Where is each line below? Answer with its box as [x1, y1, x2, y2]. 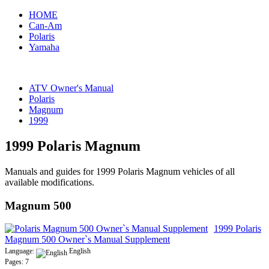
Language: [5, 247, 36, 256]
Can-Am [29, 20, 62, 31]
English [67, 247, 91, 256]
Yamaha [29, 42, 59, 52]
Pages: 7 [5, 258, 29, 267]
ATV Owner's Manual [29, 83, 113, 93]
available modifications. [5, 177, 94, 187]
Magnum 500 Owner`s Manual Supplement [5, 234, 170, 245]
